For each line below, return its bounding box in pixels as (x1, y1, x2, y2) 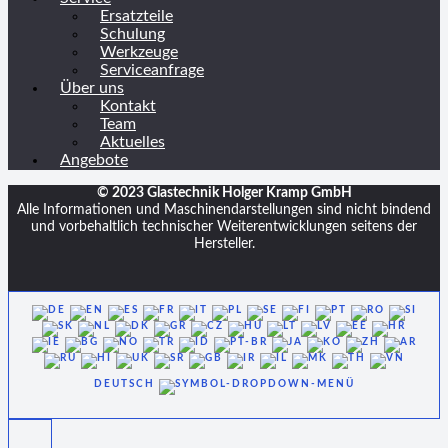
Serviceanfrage (100, 62, 204, 78)
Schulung (100, 26, 165, 42)
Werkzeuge (100, 44, 178, 60)
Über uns (60, 80, 124, 96)
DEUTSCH (93, 379, 159, 390)
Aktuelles (100, 134, 165, 150)
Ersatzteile (100, 8, 173, 24)
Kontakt (100, 98, 156, 114)
